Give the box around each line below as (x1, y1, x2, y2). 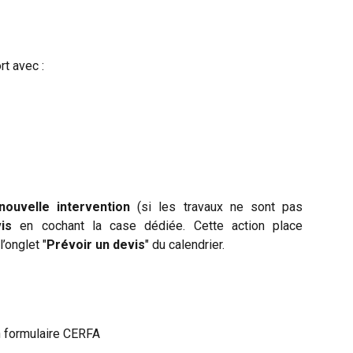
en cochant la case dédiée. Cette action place (12, 217, 303, 233)
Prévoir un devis (46, 236, 145, 252)
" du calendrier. (145, 236, 225, 252)
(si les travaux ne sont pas (130, 199, 303, 214)
